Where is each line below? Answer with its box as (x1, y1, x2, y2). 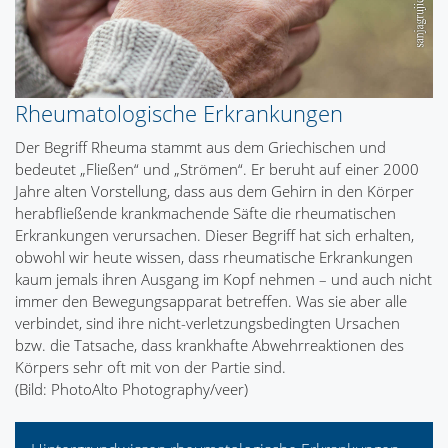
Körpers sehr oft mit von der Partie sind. (15, 357, 286, 378)
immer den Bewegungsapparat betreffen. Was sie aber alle (15, 291, 407, 312)
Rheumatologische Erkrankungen (15, 98, 343, 129)
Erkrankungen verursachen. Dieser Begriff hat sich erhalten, (15, 225, 414, 246)
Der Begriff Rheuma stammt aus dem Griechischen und (15, 137, 386, 158)
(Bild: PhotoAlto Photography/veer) (15, 379, 248, 400)
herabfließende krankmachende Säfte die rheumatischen (15, 203, 396, 224)
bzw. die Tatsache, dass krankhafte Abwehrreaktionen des (15, 335, 404, 356)
